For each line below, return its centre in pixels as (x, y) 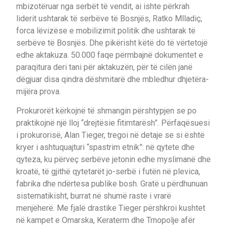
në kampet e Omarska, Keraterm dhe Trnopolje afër (106, 220)
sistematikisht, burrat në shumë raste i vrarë (94, 196)
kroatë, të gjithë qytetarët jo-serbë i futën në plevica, (108, 171)
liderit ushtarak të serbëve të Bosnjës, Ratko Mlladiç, (109, 18)
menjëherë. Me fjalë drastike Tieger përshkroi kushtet (111, 208)
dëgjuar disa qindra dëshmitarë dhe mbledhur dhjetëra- (112, 79)
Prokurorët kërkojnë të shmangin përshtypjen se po (106, 110)
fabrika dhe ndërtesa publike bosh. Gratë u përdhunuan (112, 183)
